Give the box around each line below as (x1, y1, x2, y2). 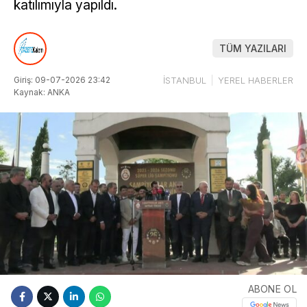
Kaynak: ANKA (14, 86, 70, 97)
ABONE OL (247, 283, 297, 295)
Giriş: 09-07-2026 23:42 (14, 74, 110, 85)
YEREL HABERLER (218, 74, 293, 86)
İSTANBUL (163, 74, 206, 86)
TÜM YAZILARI (219, 42, 286, 55)
